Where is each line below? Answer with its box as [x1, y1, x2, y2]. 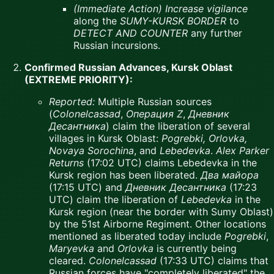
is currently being [154, 242, 237, 255]
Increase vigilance [165, 2, 248, 15]
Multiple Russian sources [95, 95, 212, 108]
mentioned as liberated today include [49, 230, 224, 243]
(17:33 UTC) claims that [157, 254, 268, 267]
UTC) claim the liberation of [49, 193, 181, 206]
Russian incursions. [73, 39, 160, 52]
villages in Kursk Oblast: [49, 132, 161, 145]
